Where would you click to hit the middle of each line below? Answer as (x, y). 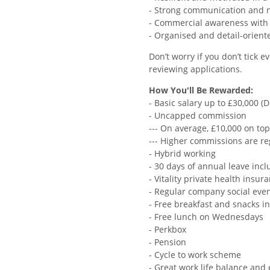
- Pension (168, 242)
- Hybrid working (182, 154)
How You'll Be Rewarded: (201, 90)
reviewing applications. (196, 69)
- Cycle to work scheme (195, 255)
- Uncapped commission (198, 116)
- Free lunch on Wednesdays (206, 217)
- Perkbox (168, 230)
